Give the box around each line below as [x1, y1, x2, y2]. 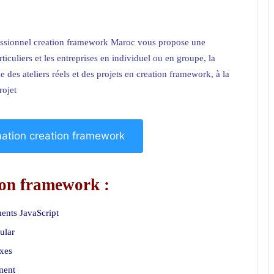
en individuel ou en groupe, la [98, 53, 215, 63]
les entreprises [44, 53, 98, 63]
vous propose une [135, 37, 206, 47]
